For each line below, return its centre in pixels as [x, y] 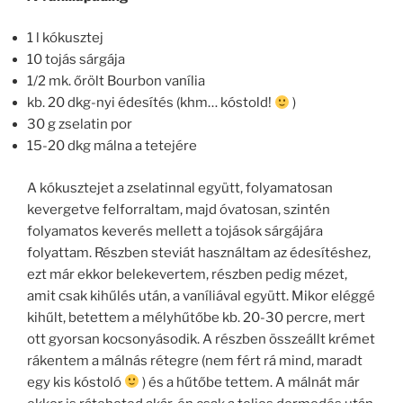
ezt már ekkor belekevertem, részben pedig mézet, [187, 274]
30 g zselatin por [80, 125]
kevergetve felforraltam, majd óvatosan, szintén [179, 209]
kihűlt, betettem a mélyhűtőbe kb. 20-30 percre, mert [196, 317]
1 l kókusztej [65, 38]
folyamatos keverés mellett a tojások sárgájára [175, 231]
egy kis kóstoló [76, 382]
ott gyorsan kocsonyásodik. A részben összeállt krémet [201, 339]
